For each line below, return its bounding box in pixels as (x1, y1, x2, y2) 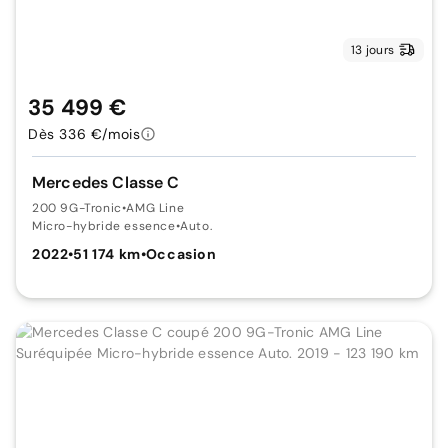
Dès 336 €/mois (28, 125, 141, 143)
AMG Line (126, 200, 185, 216)
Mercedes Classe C (32, 172, 180, 193)
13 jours (351, 42, 394, 58)
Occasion (145, 245, 217, 263)
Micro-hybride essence (32, 218, 176, 234)
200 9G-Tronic (32, 200, 122, 216)
